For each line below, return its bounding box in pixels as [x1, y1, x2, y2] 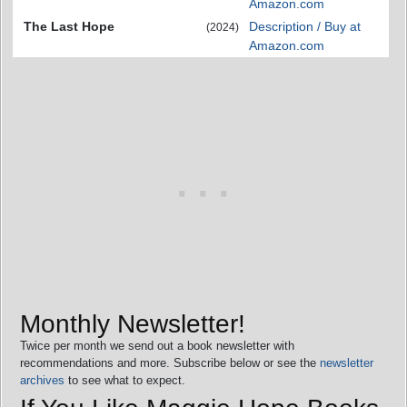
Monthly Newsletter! [20, 309, 245, 338]
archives [20, 372, 65, 387]
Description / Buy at [249, 19, 361, 34]
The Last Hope [24, 19, 114, 34]
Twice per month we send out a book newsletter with [20, 338, 294, 352]
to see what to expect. [65, 372, 185, 387]
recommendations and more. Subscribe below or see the [20, 355, 320, 370]
